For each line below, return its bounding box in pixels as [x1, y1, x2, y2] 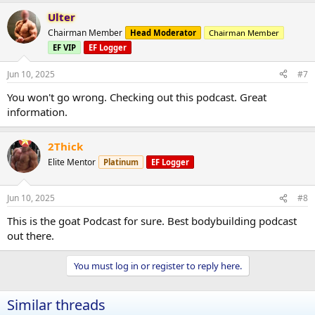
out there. [7, 229, 54, 243]
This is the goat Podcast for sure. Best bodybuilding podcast [7, 214, 297, 229]
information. [7, 104, 67, 119]
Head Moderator [130, 27, 196, 38]
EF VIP [53, 41, 76, 53]
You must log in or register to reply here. [73, 259, 242, 273]
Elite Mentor [48, 155, 96, 168]
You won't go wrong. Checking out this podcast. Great [7, 89, 266, 104]
